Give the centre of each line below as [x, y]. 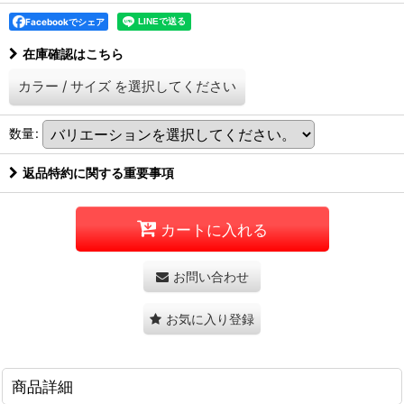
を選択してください [175, 86]
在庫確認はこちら [73, 54]
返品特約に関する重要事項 [98, 173]
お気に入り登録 [210, 319]
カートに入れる [214, 229]
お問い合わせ [211, 276]
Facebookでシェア [65, 22]
